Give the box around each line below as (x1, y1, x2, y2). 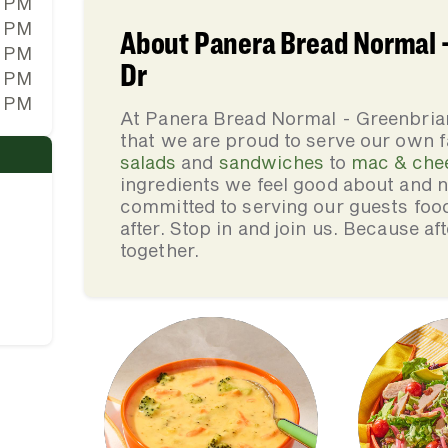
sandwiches (218, 151, 324, 173)
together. (120, 239, 199, 261)
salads (120, 151, 176, 173)
